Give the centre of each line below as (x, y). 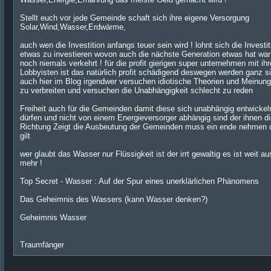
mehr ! (31, 163)
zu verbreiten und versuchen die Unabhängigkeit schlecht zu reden (136, 90)
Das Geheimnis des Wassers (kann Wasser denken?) (114, 199)
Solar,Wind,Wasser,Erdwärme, (73, 27)
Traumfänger (42, 245)
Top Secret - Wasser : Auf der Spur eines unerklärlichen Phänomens (139, 181)
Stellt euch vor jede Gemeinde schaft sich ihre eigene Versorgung (135, 18)
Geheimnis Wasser (53, 217)
